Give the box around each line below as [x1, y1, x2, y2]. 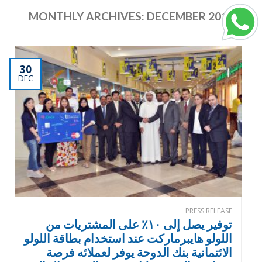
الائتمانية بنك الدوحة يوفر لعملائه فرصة [46, 245, 232, 260]
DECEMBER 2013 [146, 9, 234, 23]
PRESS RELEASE [185, 206, 232, 216]
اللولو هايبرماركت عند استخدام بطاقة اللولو [24, 231, 232, 246]
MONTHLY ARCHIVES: [28, 9, 147, 23]
